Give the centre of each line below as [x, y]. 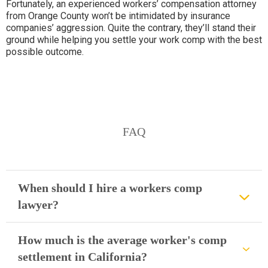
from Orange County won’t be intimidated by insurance [118, 16]
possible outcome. [45, 52]
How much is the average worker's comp [122, 240]
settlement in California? [83, 257]
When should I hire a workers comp [110, 188]
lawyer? [38, 205]
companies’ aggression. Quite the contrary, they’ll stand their [131, 28]
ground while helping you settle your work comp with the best [134, 40]
